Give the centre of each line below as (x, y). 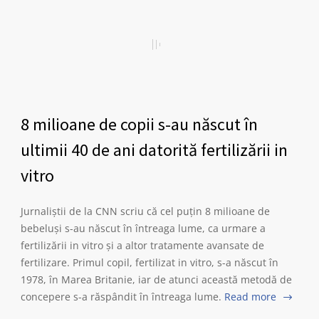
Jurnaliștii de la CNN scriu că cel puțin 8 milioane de (145, 211)
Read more (250, 297)
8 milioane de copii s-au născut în (139, 124)
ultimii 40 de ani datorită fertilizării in (154, 150)
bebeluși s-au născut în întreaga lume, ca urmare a (143, 228)
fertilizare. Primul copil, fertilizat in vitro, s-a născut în (150, 262)
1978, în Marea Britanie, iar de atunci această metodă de (156, 279)
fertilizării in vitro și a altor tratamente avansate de (142, 245)
